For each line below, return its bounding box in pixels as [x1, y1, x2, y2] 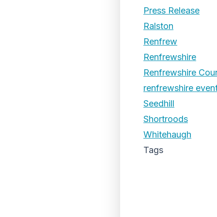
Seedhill [143, 98, 174, 108]
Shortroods [143, 114, 188, 124]
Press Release [143, 5, 200, 15]
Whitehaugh [143, 129, 191, 139]
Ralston [143, 21, 173, 31]
